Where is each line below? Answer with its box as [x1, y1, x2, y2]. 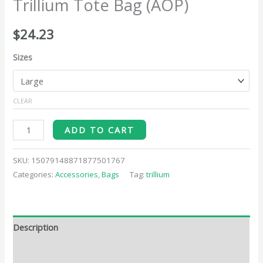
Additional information [13, 245, 101, 258]
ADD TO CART [65, 123, 134, 136]
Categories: [13, 168, 56, 180]
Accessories [55, 168, 99, 180]
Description [13, 221, 59, 234]
